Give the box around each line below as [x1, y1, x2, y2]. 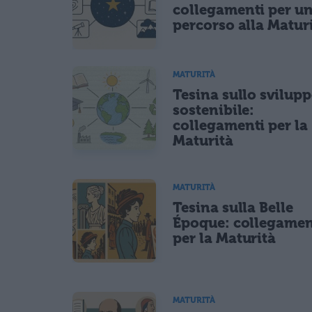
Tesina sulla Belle [173, 199, 294, 217]
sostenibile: [173, 102, 255, 118]
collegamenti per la [173, 117, 309, 134]
